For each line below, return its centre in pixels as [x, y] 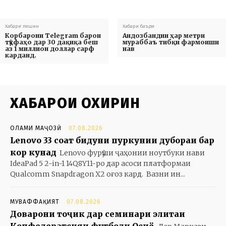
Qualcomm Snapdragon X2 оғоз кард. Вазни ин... [98, 174]
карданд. [21, 55]
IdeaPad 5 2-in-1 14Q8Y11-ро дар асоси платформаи [100, 164]
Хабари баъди [138, 26]
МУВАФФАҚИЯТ [35, 202]
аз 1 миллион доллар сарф [50, 49]
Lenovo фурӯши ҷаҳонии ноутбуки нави [132, 153]
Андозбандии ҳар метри [163, 36]
